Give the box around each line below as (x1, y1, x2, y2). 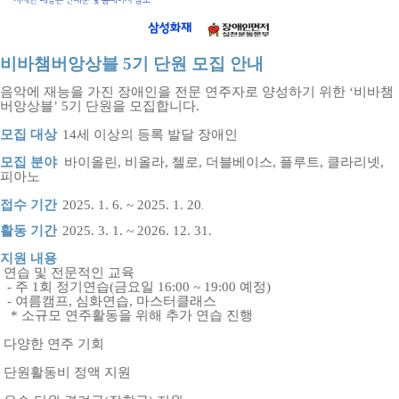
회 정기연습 (39, 279, 110, 294)
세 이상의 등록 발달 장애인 (77, 126, 238, 142)
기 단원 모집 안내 (132, 53, 264, 73)
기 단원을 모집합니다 (69, 98, 196, 113)
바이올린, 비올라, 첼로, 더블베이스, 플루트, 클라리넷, (64, 154, 384, 169)
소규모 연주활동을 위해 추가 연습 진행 (21, 307, 253, 322)
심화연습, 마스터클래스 (76, 293, 216, 308)
